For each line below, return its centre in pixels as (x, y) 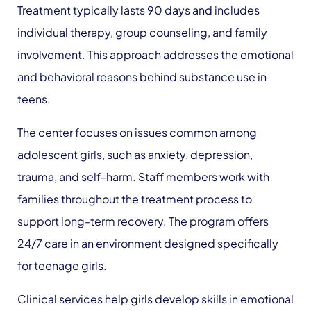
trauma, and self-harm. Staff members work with (143, 177)
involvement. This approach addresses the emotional (155, 54)
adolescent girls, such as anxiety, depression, (135, 154)
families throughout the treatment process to (135, 199)
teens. (34, 99)
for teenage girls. (62, 266)
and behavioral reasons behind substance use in (142, 77)
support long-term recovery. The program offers (143, 221)
